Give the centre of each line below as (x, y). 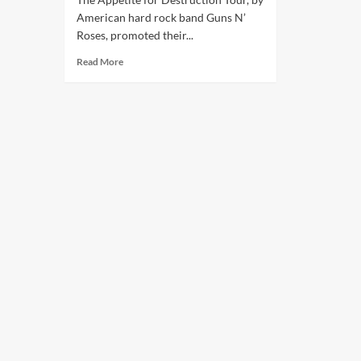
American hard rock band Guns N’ (161, 17)
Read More (100, 62)
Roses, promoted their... (135, 35)
